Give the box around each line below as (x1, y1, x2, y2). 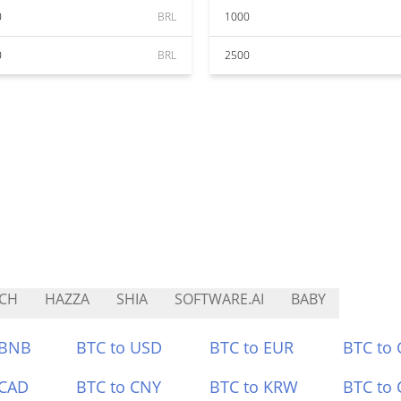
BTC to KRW (209, 376, 298, 397)
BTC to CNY (76, 376, 162, 397)
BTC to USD (76, 337, 163, 358)
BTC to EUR (209, 337, 294, 358)
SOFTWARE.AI (175, 289, 264, 309)
